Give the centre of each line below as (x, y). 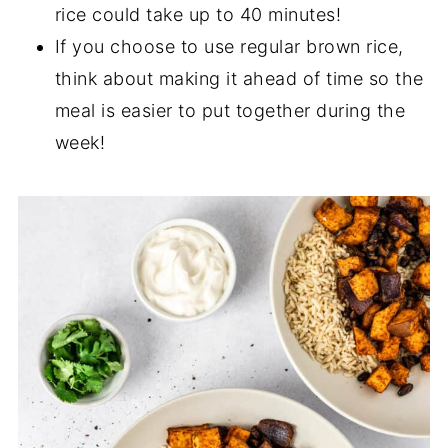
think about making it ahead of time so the (239, 78)
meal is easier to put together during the (230, 110)
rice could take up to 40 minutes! (198, 14)
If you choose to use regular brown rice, (229, 46)
